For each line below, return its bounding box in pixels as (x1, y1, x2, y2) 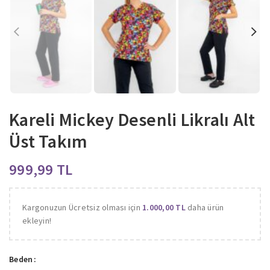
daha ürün (185, 201, 224, 213)
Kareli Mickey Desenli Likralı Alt (9, 107, 256, 131)
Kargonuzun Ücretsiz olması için (22, 201, 142, 213)
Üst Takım (9, 129, 88, 152)
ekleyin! (22, 215, 51, 226)
